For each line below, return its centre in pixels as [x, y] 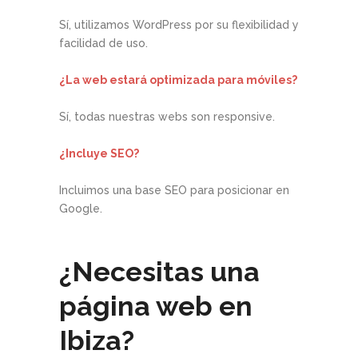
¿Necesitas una [159, 271]
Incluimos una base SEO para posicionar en [174, 190]
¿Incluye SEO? [99, 153]
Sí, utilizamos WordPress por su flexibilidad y [179, 24]
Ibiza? [97, 340]
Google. [81, 208]
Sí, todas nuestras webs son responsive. [167, 116]
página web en [156, 306]
